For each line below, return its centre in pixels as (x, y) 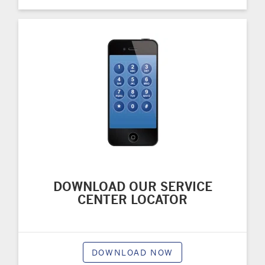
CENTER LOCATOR (132, 199)
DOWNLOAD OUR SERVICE (132, 186)
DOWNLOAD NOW (132, 252)
